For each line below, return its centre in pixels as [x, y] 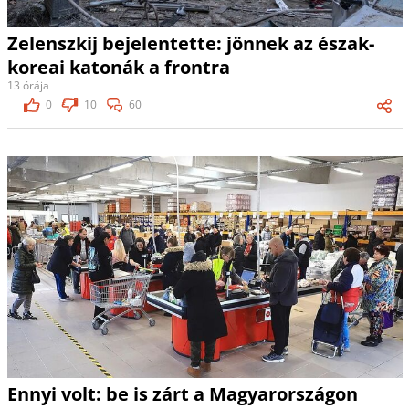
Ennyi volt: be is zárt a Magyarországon [182, 394]
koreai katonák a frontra [118, 67]
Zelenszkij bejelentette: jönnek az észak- [190, 43]
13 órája [28, 85]
